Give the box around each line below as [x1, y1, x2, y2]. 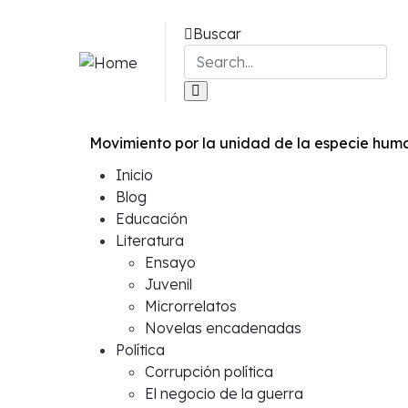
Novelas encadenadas [145, 319, 301, 337]
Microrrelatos [145, 297, 237, 315]
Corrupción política [145, 362, 273, 381]
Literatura [116, 231, 184, 250]
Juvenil [145, 275, 192, 293]
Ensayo [145, 253, 196, 271]
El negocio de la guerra [145, 384, 303, 403]
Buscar [193, 25, 241, 43]
